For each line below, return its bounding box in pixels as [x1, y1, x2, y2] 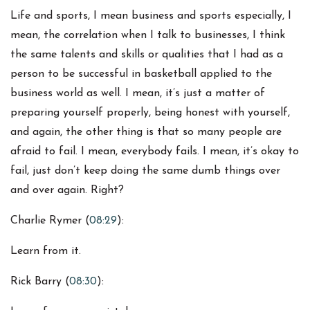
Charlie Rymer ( [10, 215, 89, 227]
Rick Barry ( [10, 276, 69, 288]
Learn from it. [10, 246, 81, 257]
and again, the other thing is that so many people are [10, 127, 282, 138]
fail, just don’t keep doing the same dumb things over [10, 165, 280, 177]
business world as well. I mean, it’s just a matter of [10, 88, 265, 100]
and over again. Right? [10, 185, 124, 197]
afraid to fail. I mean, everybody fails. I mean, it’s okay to [10, 146, 299, 158]
